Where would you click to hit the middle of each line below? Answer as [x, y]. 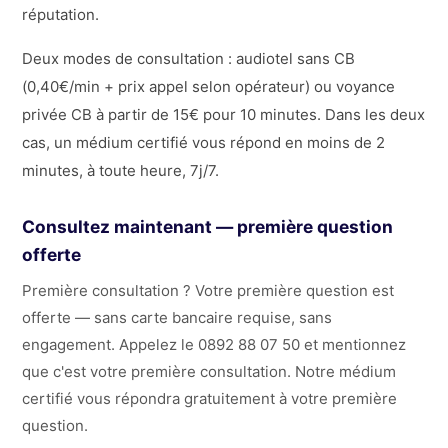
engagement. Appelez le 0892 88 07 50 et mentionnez [214, 345]
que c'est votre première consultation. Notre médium [209, 372]
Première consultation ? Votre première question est [208, 291]
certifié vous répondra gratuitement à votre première [210, 399]
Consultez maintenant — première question [208, 227]
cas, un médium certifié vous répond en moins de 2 [204, 142]
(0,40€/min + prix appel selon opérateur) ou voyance [209, 86]
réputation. [61, 14]
